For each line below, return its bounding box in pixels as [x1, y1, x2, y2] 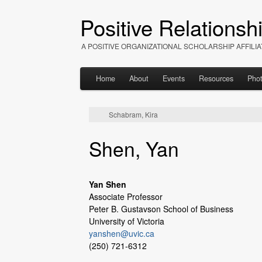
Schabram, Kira [109, 109, 158, 120]
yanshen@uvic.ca [89, 227, 154, 239]
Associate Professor [89, 190, 163, 202]
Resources [199, 73, 233, 84]
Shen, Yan [89, 133, 179, 163]
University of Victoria [89, 215, 164, 227]
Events [163, 73, 185, 84]
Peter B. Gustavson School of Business [89, 202, 233, 215]
